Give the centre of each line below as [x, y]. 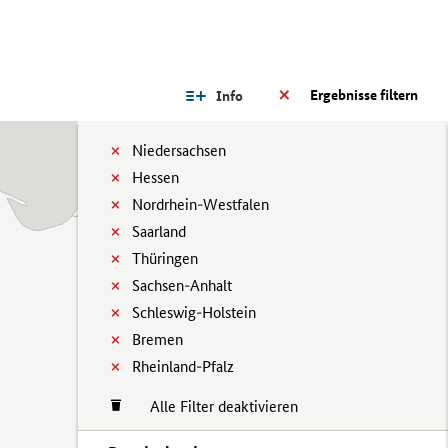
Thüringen [165, 258]
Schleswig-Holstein [194, 312]
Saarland [159, 231]
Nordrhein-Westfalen [200, 204]
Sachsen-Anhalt [182, 285]
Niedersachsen [179, 150]
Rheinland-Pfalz [183, 366]
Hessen [155, 177]
